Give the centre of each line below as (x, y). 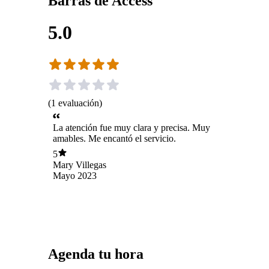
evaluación (79, 103)
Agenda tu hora (96, 254)
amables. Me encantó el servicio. (114, 138)
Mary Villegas (80, 165)
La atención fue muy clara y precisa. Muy (131, 127)
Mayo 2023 (75, 176)
